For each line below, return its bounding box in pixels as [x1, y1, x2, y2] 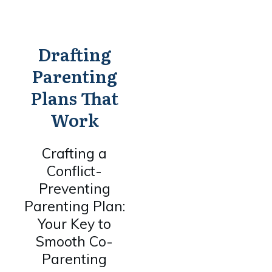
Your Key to [38, 215, 112, 233]
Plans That [30, 85, 119, 110]
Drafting [38, 41, 112, 67]
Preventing [38, 180, 110, 197]
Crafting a [42, 144, 107, 162]
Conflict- [47, 162, 103, 180]
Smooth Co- [36, 233, 114, 250]
